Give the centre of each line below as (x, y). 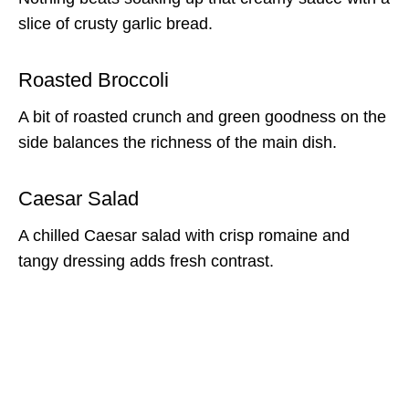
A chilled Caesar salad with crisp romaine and (184, 235)
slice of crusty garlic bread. (115, 23)
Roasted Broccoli (94, 79)
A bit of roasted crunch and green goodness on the (202, 116)
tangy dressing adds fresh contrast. (146, 261)
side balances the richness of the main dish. (178, 142)
